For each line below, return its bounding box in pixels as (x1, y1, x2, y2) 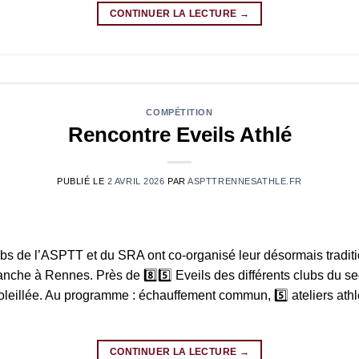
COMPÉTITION (146, 107, 213, 118)
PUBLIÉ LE (57, 175, 107, 186)
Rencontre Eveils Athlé (67, 123, 292, 146)
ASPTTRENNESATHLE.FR (188, 175, 302, 186)
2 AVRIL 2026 (107, 175, 165, 186)
